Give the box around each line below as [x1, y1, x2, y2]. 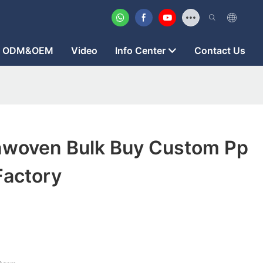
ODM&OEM [2, 45, 53, 56]
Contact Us [194, 45, 245, 56]
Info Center [115, 45, 166, 56]
